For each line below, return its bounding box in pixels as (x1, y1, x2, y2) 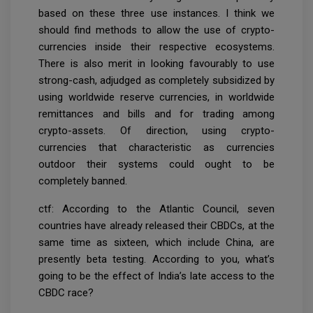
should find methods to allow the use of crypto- (38, 23, 275, 36)
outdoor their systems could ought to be (38, 157, 275, 170)
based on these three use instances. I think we (38, 6, 275, 20)
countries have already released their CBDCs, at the (38, 219, 275, 232)
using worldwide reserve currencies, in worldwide (38, 90, 275, 103)
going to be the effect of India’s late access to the (38, 269, 275, 282)
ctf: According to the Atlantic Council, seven (38, 202, 275, 215)
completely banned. (38, 174, 127, 187)
